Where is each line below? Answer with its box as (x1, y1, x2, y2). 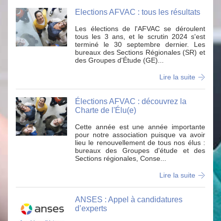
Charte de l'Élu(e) (75, 106, 136, 114)
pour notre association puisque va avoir (75, 131, 205, 139)
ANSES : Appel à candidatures (75, 195, 183, 204)
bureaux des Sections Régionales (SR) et (75, 48, 205, 56)
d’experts (75, 204, 107, 213)
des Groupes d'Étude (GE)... (75, 56, 164, 64)
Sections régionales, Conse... (75, 154, 166, 162)
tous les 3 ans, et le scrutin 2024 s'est (75, 33, 205, 40)
